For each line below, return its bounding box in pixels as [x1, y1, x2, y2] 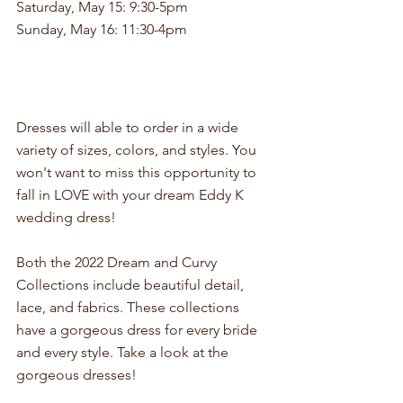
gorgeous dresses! [16, 366, 137, 384]
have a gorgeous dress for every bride [16, 321, 261, 339]
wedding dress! [16, 209, 116, 227]
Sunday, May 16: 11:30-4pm [16, 20, 187, 38]
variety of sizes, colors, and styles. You [16, 141, 260, 159]
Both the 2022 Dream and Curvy [16, 254, 220, 272]
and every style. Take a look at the [16, 344, 232, 362]
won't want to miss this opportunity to [16, 164, 260, 182]
